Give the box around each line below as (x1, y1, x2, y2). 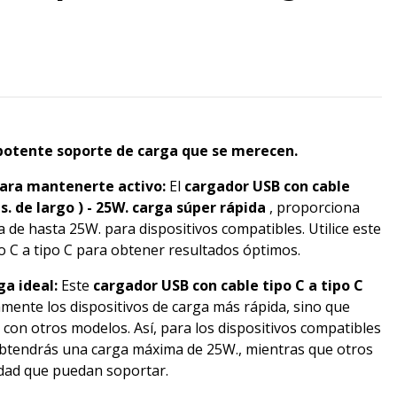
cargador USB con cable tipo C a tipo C (93, 276, 363, 295)
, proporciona (266, 198, 360, 217)
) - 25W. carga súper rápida (78, 198, 266, 217)
